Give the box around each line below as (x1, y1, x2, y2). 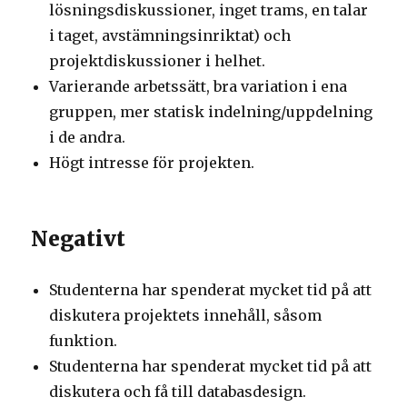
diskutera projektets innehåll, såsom (49, 306, 323, 324)
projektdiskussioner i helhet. (49, 52, 266, 70)
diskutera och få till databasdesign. (49, 382, 307, 401)
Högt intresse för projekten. (49, 154, 255, 172)
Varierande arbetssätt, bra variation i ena (49, 77, 348, 95)
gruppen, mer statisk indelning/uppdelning (49, 103, 373, 121)
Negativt (31, 225, 126, 252)
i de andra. (49, 128, 126, 146)
